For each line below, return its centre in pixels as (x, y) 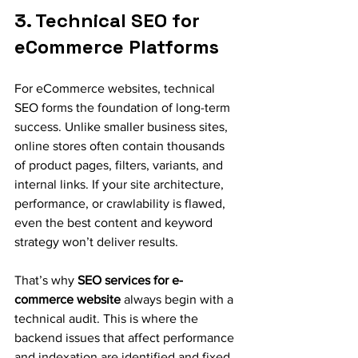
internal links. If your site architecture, (121, 184)
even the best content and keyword (115, 223)
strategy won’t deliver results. (96, 242)
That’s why (46, 280)
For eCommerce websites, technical (116, 88)
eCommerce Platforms (117, 47)
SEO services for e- (130, 280)
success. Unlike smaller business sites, (123, 127)
